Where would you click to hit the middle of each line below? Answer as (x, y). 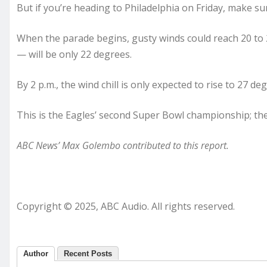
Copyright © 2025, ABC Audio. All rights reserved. (126, 207)
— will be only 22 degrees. (74, 55)
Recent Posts (88, 254)
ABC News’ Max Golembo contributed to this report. (123, 146)
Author (36, 254)
